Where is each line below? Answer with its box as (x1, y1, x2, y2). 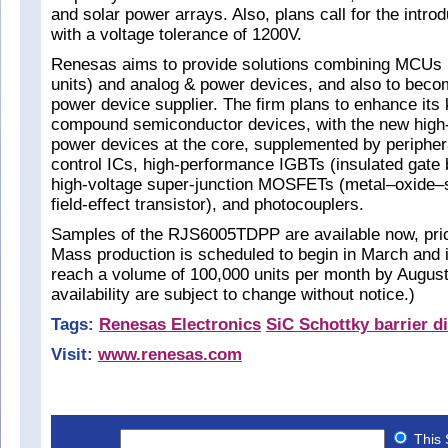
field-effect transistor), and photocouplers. (51, 195, 364, 214)
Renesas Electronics (99, 315, 261, 334)
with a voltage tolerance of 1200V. (51, 25, 302, 44)
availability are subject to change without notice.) (51, 285, 415, 304)
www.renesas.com (98, 345, 242, 364)
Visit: (51, 345, 93, 364)
